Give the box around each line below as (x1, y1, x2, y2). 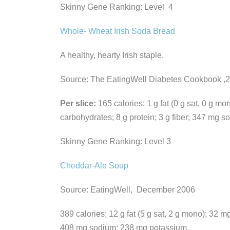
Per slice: (60, 99, 96, 108)
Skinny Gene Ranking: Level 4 (60, 2, 173, 11)
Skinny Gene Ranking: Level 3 (60, 137, 171, 146)
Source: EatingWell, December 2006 (60, 185, 195, 194)
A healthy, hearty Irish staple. (60, 50, 164, 60)
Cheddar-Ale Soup (60, 161, 128, 170)
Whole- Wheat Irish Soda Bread (60, 26, 175, 35)
